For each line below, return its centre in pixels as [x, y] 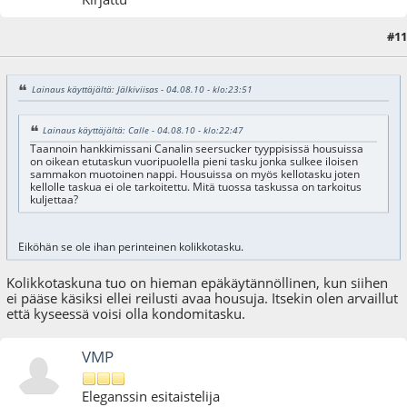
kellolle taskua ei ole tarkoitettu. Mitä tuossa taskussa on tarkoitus [195, 187]
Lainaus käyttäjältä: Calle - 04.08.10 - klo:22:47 [144, 130]
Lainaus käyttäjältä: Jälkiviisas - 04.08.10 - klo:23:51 [142, 89]
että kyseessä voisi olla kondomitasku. [126, 313]
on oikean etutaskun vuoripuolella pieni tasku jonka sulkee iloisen [194, 162]
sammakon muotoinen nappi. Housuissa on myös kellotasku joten [194, 174]
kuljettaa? [54, 200]
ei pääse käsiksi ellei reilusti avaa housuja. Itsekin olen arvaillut [203, 298]
